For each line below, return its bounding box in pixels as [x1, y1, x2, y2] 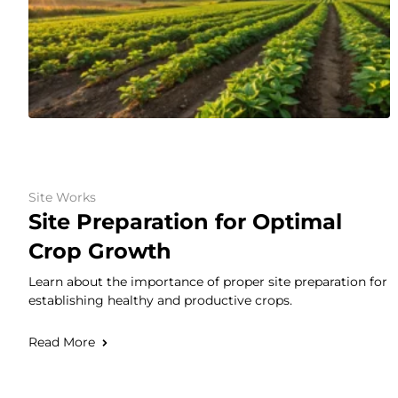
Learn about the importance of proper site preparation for [28, 274, 387, 291]
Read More [28, 334, 95, 351]
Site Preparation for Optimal [28, 209, 342, 235]
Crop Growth [28, 238, 171, 265]
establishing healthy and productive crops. [28, 292, 292, 309]
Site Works [28, 189, 96, 206]
